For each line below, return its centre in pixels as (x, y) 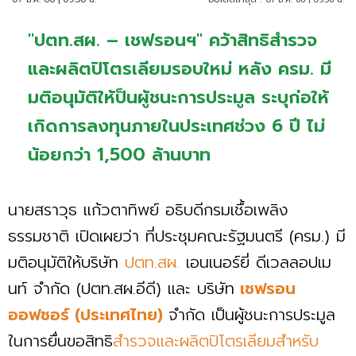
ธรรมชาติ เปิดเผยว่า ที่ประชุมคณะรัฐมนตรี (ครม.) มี (177, 236)
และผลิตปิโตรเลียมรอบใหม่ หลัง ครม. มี (180, 68)
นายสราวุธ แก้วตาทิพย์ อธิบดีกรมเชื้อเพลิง (148, 209)
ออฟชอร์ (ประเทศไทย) (88, 314)
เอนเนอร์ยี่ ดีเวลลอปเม (255, 262)
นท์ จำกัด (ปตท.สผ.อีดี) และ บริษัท (121, 288)
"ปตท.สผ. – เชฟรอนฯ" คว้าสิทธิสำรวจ (172, 40)
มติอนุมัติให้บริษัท (63, 262)
